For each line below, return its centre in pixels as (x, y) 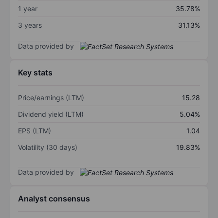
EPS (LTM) (35, 131)
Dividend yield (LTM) (51, 114)
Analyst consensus (54, 199)
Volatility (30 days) (48, 147)
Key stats (35, 73)
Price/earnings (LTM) (51, 98)
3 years (30, 25)
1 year (28, 8)
